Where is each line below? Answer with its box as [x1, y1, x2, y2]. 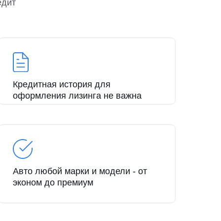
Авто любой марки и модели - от [13, 166, 147, 177]
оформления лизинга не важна [13, 91, 142, 101]
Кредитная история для [13, 79, 110, 90]
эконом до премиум [13, 178, 93, 188]
